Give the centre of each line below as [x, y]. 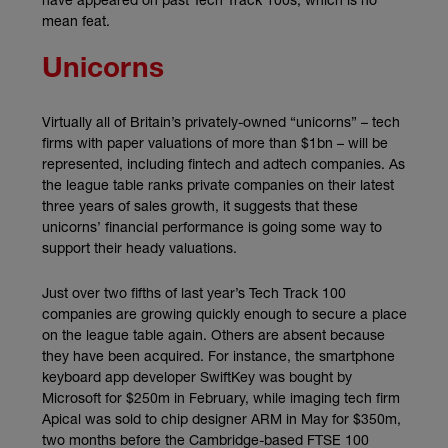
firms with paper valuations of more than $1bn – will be [215, 142]
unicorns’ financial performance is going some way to [212, 226]
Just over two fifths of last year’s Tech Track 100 [194, 292]
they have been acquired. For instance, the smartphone [218, 355]
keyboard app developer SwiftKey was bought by [197, 376]
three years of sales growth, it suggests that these [200, 205]
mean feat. [76, 20]
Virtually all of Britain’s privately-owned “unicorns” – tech [221, 121]
